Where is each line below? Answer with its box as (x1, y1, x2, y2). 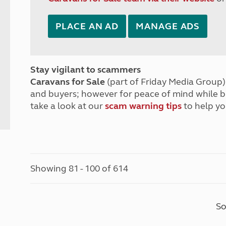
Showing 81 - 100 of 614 (30, 163, 129, 174)
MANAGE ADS (136, 21, 200, 32)
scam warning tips (105, 100, 182, 111)
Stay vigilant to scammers (30, 64, 141, 75)
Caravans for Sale (30, 76, 105, 87)
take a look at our (30, 100, 105, 111)
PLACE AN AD (55, 21, 119, 32)
